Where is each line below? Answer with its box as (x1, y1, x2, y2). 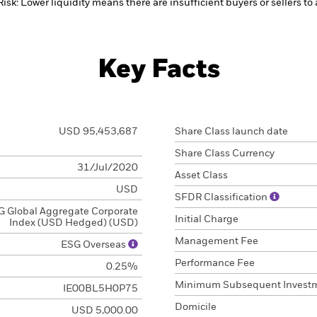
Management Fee (175, 236, 258, 246)
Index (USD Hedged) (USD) (8, 218, 138, 228)
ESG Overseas (60, 240, 128, 250)
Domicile (175, 302, 217, 312)
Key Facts (97, 57, 220, 83)
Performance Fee (175, 258, 255, 268)
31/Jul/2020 (76, 163, 138, 173)
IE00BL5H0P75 (62, 284, 138, 294)
